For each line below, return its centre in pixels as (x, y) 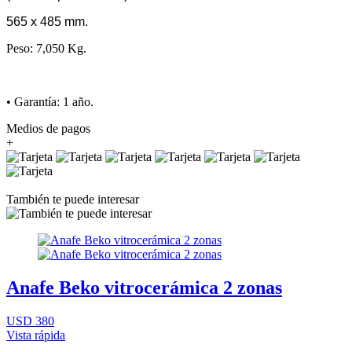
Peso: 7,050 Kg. (46, 48)
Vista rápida (36, 335)
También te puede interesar (73, 199)
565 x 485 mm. (47, 21)
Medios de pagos (48, 128)
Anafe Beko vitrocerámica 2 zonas (144, 287)
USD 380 (30, 321)
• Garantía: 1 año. (50, 101)
